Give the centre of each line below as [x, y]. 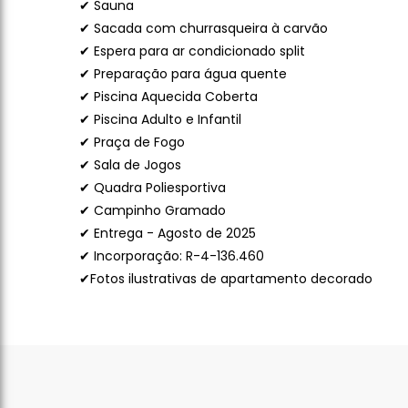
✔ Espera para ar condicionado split [192, 51]
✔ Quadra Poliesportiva [153, 188]
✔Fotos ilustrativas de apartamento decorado [226, 279]
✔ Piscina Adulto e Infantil [160, 119]
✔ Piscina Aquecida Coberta [168, 97]
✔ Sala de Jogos [130, 165]
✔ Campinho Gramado [153, 210]
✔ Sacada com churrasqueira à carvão [204, 28]
